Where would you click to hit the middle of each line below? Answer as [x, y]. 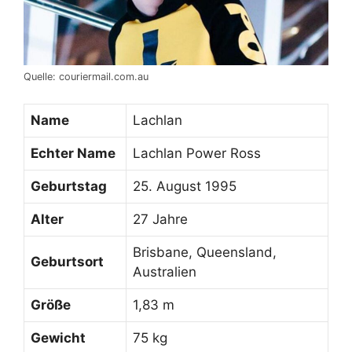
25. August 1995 [185, 187]
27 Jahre [160, 220]
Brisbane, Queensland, [205, 253]
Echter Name [73, 154]
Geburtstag [69, 187]
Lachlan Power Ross [197, 154]
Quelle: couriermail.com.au [86, 76]
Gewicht [58, 338]
